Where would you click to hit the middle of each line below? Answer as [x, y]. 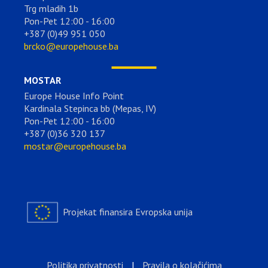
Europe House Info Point [74, 96]
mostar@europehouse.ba [75, 146]
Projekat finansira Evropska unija [126, 212]
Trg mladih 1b [51, 9]
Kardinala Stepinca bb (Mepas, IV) [90, 109]
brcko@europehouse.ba [71, 46]
